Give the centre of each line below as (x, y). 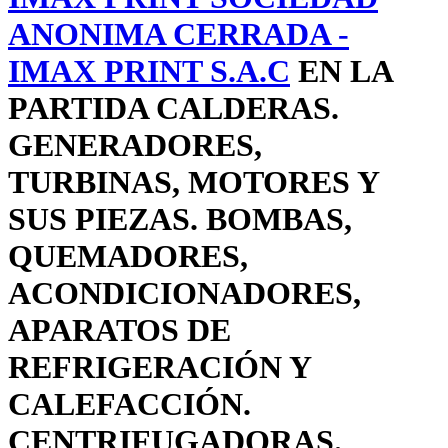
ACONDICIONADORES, (184, 293)
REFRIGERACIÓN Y (159, 367)
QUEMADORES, (128, 256)
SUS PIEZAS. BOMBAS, (180, 219)
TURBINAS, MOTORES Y (193, 182)
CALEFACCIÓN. (129, 404)
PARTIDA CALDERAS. (173, 108)
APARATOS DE (119, 330)
